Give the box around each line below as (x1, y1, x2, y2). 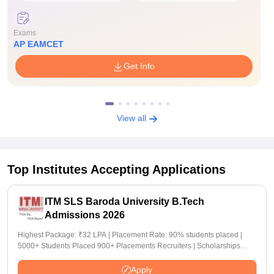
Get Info (124, 61, 155, 71)
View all (116, 113, 149, 123)
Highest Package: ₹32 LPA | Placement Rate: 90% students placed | (18, 231, 242, 239)
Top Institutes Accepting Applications (7, 163, 226, 176)
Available (18, 253, 49, 261)
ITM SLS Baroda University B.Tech (45, 196, 204, 207)
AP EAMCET (13, 39, 64, 49)
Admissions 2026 (45, 210, 125, 220)
